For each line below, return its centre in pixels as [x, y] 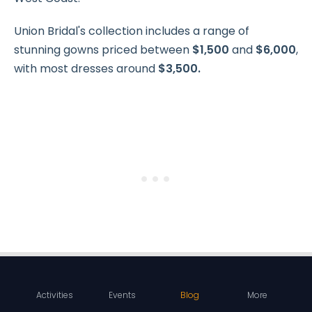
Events [122, 295]
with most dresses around [86, 69]
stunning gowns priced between [103, 50]
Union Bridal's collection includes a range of [132, 31]
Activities [55, 295]
